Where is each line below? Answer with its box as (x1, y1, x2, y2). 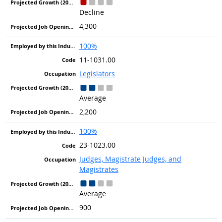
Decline (79, 7, 104, 17)
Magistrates (79, 165, 118, 174)
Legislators (79, 68, 115, 78)
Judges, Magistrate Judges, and (79, 154, 181, 164)
